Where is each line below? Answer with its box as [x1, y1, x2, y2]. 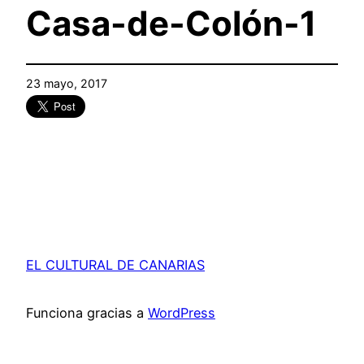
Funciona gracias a [26, 304, 148, 321]
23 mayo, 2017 [26, 76, 107, 90]
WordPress [148, 304, 215, 321]
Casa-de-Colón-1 [26, 2, 317, 45]
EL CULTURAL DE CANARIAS [26, 257, 205, 274]
